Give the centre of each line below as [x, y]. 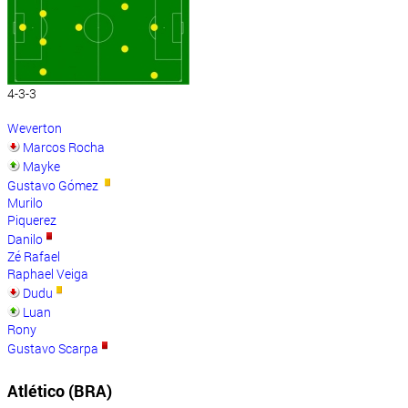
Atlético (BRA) [60, 391]
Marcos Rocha [64, 148]
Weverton [35, 128]
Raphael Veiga [48, 274]
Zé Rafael [34, 257]
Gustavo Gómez [54, 186]
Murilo [25, 203]
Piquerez [32, 220]
